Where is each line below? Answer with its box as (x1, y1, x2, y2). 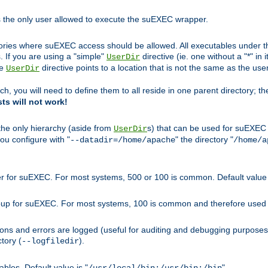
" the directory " (175, 135, 233, 145)
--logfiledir (22, 236, 79, 246)
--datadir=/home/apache (70, 135, 175, 145)
